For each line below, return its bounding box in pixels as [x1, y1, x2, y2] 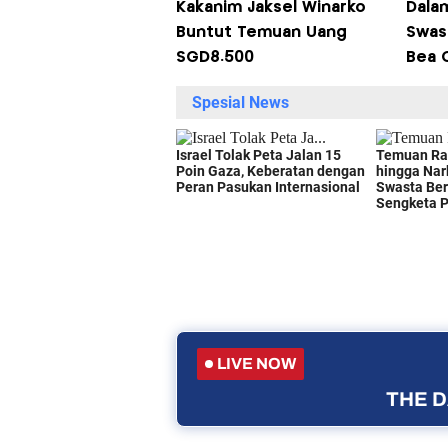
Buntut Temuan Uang [175, 25, 347, 41]
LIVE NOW [216, 355, 296, 373]
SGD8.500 [175, 50, 254, 66]
